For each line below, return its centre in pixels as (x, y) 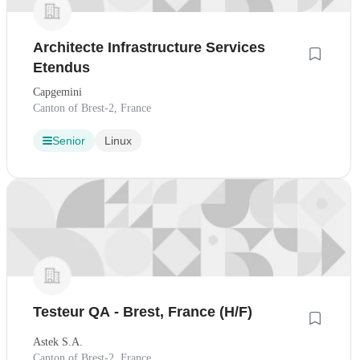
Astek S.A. (58, 342)
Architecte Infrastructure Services (149, 48)
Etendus (61, 68)
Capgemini (57, 92)
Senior (69, 141)
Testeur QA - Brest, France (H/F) (143, 311)
